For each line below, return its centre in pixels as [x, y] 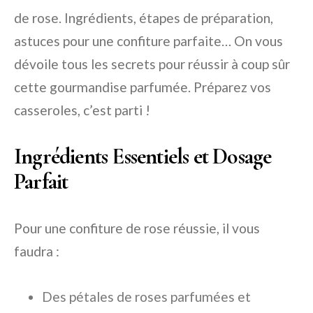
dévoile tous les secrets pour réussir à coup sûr [152, 64]
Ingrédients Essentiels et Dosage [143, 156]
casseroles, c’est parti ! [82, 110]
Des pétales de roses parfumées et [146, 297]
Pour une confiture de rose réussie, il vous [137, 228]
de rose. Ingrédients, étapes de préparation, [144, 18]
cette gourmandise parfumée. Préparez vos [143, 87]
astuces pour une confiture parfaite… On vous [148, 41]
